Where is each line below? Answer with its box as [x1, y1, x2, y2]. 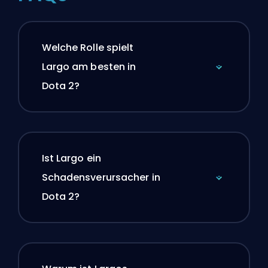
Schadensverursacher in [41, 170, 160, 185]
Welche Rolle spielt [41, 41, 134, 55]
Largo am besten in [41, 60, 136, 74]
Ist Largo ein [41, 151, 101, 166]
